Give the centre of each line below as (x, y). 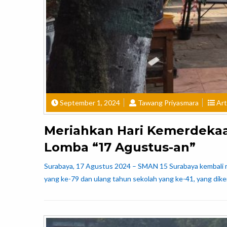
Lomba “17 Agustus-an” (120, 147)
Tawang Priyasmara (168, 103)
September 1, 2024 (90, 103)
